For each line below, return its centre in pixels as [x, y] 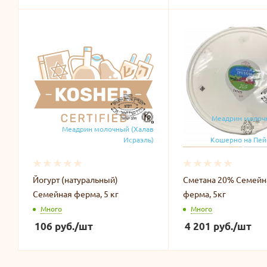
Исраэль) [138, 139]
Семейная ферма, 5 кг [76, 193]
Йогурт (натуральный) [75, 179]
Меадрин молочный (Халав [108, 128]
